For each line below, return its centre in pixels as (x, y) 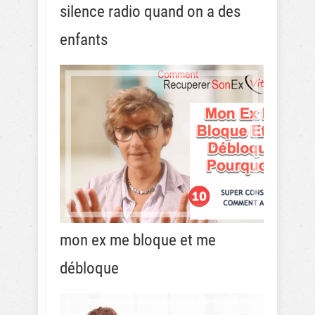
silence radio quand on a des (150, 12)
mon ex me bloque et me (138, 240)
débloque (89, 268)
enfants (84, 40)
